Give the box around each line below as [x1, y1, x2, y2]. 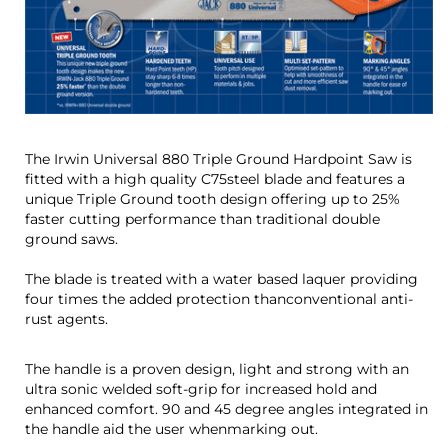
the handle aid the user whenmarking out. [25, 419, 322, 438]
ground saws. [25, 229, 118, 248]
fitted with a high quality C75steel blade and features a [25, 169, 405, 188]
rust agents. [25, 309, 108, 328]
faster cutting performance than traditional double [25, 209, 380, 228]
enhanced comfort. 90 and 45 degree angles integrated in [25, 399, 428, 418]
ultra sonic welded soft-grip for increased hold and [25, 379, 377, 398]
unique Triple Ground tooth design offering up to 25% [25, 189, 400, 208]
